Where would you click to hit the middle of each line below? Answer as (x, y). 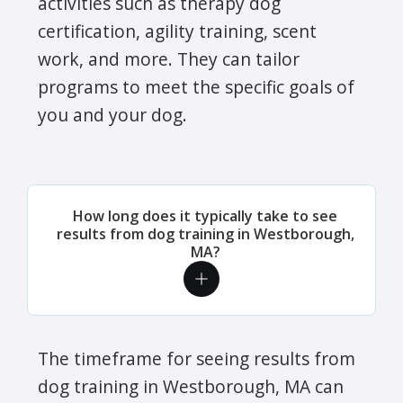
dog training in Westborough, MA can (191, 386)
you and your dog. (112, 114)
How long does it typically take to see (205, 215)
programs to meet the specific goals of (196, 86)
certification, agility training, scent (177, 31)
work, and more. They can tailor (169, 58)
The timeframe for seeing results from (197, 358)
